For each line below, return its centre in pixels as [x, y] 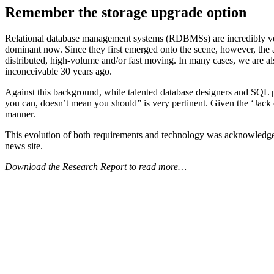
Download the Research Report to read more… [96, 167]
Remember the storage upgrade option [126, 13]
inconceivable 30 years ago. [58, 72]
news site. [24, 146]
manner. [20, 114]
